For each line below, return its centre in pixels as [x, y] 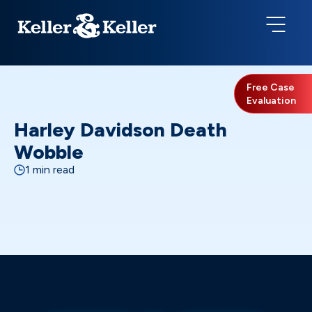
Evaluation [271, 101]
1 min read [50, 170]
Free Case [271, 87]
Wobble [49, 152]
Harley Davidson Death [120, 130]
